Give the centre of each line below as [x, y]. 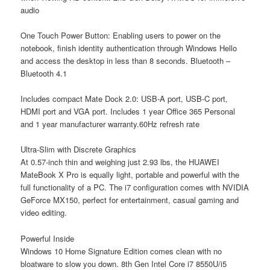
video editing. [44, 213]
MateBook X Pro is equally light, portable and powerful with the [130, 175]
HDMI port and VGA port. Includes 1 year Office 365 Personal [128, 111]
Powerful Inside [48, 238]
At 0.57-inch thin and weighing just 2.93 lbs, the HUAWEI [120, 162]
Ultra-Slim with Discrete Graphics [79, 149]
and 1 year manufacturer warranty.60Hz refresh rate [110, 124]
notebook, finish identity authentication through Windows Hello [129, 48]
